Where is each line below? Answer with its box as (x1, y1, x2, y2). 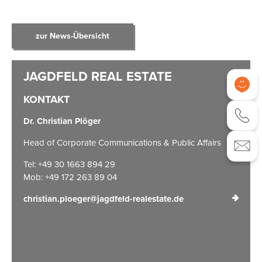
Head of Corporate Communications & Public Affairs (23, 136, 221, 149)
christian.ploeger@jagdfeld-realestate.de (23, 192, 184, 205)
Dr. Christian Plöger (23, 114, 101, 127)
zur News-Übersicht (35, 29, 109, 42)
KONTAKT (23, 91, 70, 107)
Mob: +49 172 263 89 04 (23, 170, 117, 183)
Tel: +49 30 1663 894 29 (23, 157, 115, 170)
